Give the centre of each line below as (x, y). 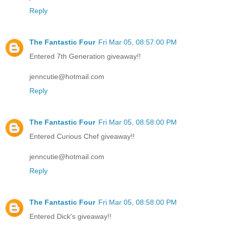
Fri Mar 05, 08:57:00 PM (138, 42)
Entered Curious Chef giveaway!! (82, 136)
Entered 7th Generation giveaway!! (85, 56)
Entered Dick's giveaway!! (70, 216)
